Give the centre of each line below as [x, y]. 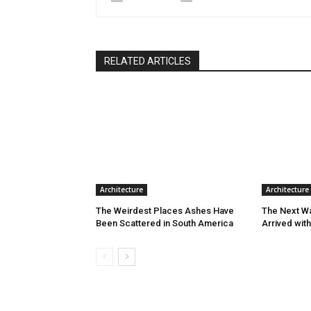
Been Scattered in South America [165, 223]
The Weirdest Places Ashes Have [165, 210]
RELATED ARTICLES [148, 61]
